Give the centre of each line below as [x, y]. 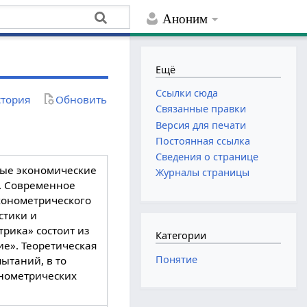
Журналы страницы [203, 173]
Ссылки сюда [187, 93]
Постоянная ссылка [203, 140]
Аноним [185, 19]
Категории [181, 236]
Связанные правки [201, 109]
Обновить [82, 99]
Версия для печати [201, 125]
